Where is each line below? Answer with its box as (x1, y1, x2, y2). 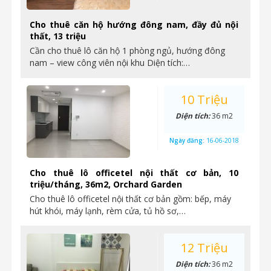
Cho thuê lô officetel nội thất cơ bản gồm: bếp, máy (30, 193, 231, 204)
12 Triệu (180, 240, 228, 256)
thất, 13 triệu (30, 30, 86, 42)
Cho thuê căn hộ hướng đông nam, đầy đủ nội (30, 19, 238, 30)
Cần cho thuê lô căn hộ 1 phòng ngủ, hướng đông (30, 45, 225, 56)
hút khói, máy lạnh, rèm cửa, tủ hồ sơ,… (30, 205, 186, 217)
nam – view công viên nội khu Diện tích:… (30, 57, 190, 68)
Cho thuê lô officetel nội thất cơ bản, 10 (30, 167, 238, 178)
